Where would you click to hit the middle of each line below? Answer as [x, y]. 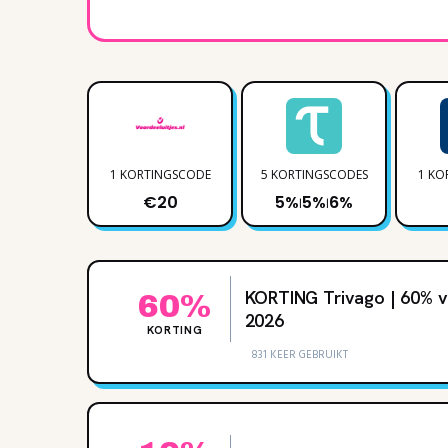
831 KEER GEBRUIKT [300, 354]
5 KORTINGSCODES [314, 174]
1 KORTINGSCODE [160, 174]
